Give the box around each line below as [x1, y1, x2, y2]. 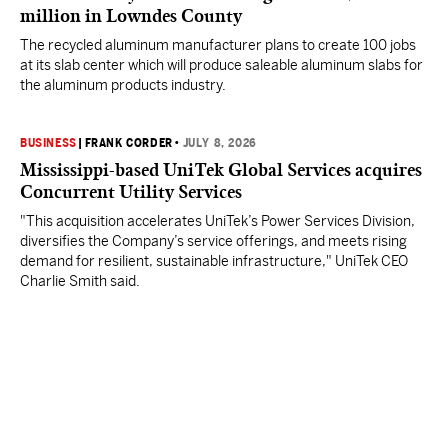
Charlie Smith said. [20, 273, 140, 289]
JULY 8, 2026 [182, 136, 257, 150]
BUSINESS [20, 136, 77, 150]
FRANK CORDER [84, 136, 173, 150]
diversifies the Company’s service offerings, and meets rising [20, 233, 407, 249]
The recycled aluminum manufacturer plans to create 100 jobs [20, 37, 416, 53]
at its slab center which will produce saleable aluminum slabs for [20, 57, 423, 73]
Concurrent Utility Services [20, 181, 242, 203]
